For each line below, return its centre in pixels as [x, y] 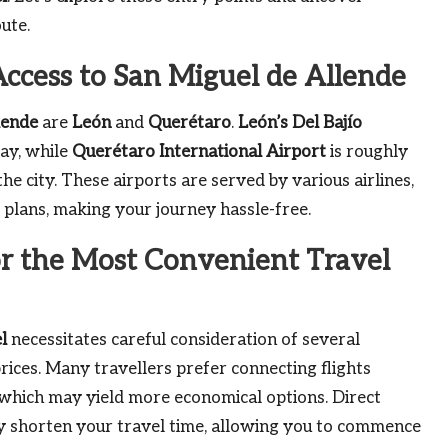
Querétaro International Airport [199, 151]
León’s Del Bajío [300, 122]
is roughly [367, 151]
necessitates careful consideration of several [183, 339]
